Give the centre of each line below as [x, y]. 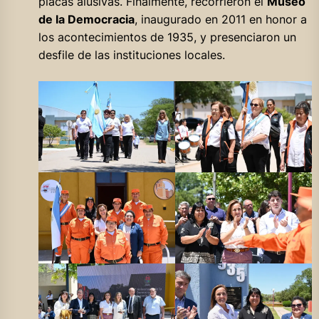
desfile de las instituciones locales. [131, 54]
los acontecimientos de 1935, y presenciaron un [167, 37]
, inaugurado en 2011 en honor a [220, 19]
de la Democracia [86, 19]
